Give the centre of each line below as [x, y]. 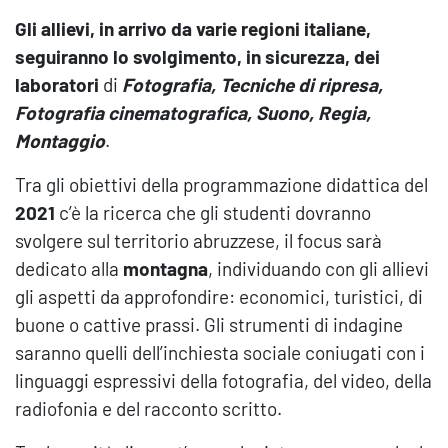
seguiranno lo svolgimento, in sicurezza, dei [197, 57]
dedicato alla [69, 269]
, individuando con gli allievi [318, 269]
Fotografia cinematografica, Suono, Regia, [193, 113]
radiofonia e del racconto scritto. [148, 409]
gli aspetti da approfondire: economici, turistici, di [219, 297]
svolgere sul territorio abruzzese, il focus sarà [198, 241]
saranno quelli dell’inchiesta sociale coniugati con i [220, 353]
